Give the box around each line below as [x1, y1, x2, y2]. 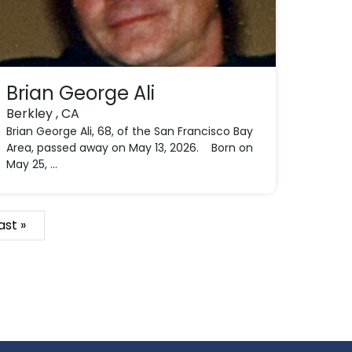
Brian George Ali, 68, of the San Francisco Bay [5, 123, 253, 139]
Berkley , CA [5, 104, 79, 123]
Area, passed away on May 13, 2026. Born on [5, 140, 253, 156]
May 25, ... [5, 156, 57, 172]
